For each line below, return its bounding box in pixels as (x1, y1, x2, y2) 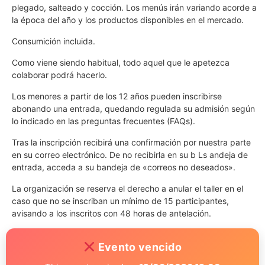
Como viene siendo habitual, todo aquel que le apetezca (12, 57, 230, 67)
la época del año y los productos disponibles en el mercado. (12, 14, 244, 25)
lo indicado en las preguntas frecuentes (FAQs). (12, 115, 195, 126)
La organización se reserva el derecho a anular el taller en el (12, 183, 243, 193)
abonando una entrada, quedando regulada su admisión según (12, 103, 255, 114)
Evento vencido (95, 240, 182, 253)
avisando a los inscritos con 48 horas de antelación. (12, 208, 211, 218)
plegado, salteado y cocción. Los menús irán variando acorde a (12, 2, 257, 12)
